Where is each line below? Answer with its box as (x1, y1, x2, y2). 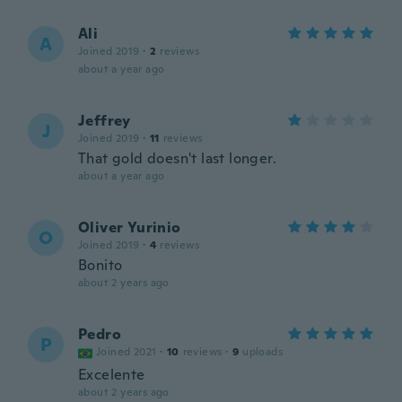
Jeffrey (78, 111, 131, 130)
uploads (242, 345, 284, 359)
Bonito (78, 256, 123, 275)
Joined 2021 (96, 345, 157, 359)
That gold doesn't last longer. (78, 149, 276, 168)
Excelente (78, 365, 145, 384)
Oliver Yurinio (78, 218, 181, 237)
